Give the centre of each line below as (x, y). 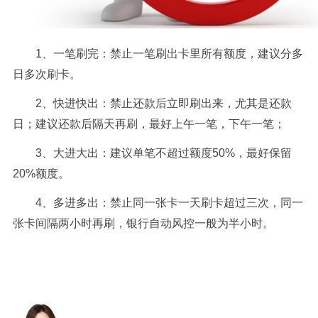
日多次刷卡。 (46, 75)
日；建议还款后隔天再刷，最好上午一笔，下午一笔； (149, 124)
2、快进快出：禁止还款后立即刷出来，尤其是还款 (163, 104)
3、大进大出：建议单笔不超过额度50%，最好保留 (163, 153)
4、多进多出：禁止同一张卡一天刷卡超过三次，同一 (169, 203)
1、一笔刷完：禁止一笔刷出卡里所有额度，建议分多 (169, 54)
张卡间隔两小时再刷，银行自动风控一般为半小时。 (143, 224)
